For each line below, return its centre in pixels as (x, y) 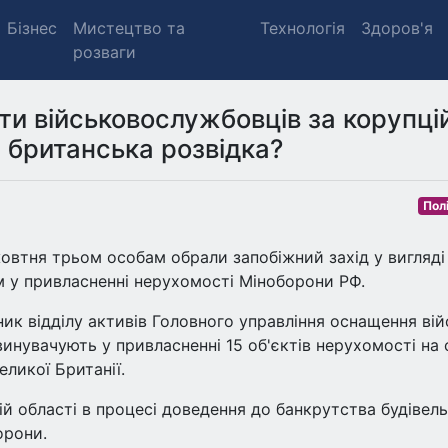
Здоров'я (396, 28)
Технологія (302, 28)
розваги (104, 52)
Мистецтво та (129, 28)
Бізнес (32, 28)
